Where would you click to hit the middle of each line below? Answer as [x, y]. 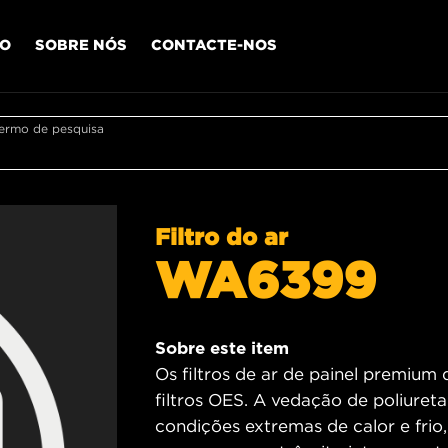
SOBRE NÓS [81, 44]
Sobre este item [222, 348]
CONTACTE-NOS [214, 44]
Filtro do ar [221, 236]
